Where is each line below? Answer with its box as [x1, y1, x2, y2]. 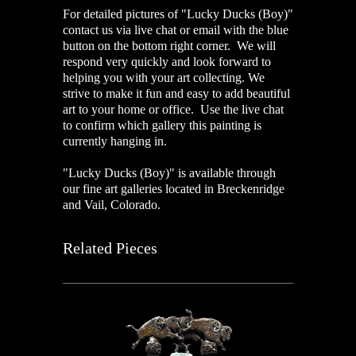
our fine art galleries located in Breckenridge [63, 182, 284, 196]
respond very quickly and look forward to [63, 55, 271, 69]
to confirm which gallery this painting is [63, 118, 261, 133]
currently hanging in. [63, 134, 167, 149]
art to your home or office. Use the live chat [63, 103, 284, 117]
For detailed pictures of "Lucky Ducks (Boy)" [63, 7, 293, 21]
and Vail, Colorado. [63, 198, 164, 212]
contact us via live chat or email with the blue [63, 23, 288, 37]
